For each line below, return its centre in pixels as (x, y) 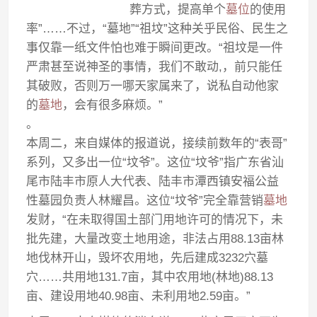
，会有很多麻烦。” (113, 105)
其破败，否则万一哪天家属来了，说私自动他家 (153, 86)
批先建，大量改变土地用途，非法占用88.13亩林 (155, 239)
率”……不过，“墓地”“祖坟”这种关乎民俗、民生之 (157, 29)
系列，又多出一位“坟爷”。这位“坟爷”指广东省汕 (155, 162)
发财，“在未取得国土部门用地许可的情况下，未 (155, 220)
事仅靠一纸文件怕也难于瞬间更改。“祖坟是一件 (155, 48)
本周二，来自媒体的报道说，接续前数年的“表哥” (157, 143)
